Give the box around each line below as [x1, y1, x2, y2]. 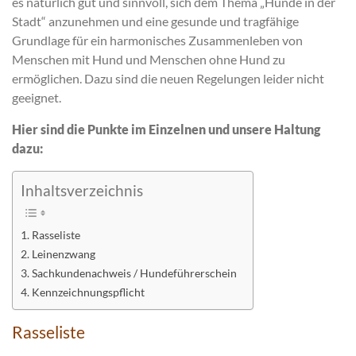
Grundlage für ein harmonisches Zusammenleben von [12, 32, 303, 48]
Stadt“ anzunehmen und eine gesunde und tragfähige [12, 13, 299, 29]
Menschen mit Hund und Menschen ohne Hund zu [12, 51, 285, 67]
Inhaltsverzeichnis [21, 181, 143, 200]
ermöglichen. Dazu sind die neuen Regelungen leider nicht [12, 70, 324, 86]
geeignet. [12, 89, 61, 105]
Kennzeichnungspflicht [31, 285, 145, 300]
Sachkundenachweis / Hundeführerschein [31, 266, 237, 281]
